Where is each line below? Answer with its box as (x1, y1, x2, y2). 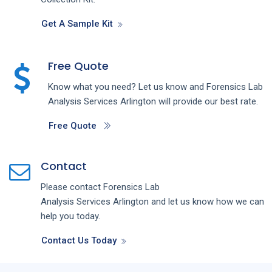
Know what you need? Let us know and (47, 81, 206, 92)
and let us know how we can (151, 195, 264, 207)
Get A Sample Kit (41, 18, 113, 29)
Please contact (41, 181, 103, 192)
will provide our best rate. (158, 95, 258, 107)
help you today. (41, 210, 100, 222)
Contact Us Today (41, 234, 117, 246)
